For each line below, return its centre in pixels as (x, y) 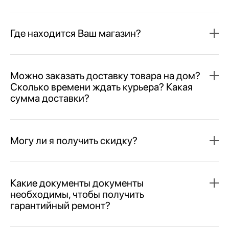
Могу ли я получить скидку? (74, 140)
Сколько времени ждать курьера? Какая (101, 87)
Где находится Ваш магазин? (76, 33)
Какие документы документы (77, 183)
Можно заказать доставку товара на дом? (105, 75)
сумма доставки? (50, 98)
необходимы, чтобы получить (77, 194)
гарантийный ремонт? (60, 205)
